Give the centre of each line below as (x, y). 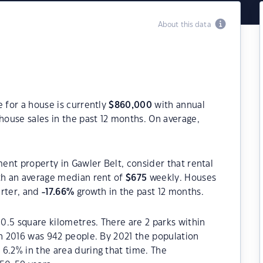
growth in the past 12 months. (139, 192)
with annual (178, 105)
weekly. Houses (182, 178)
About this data (186, 25)
